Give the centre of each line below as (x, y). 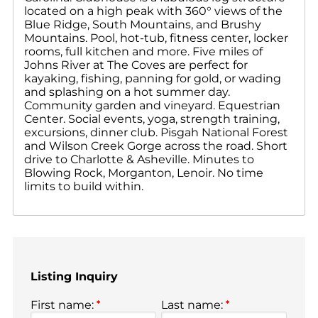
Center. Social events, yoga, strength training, (152, 119)
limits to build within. (84, 186)
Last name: (194, 305)
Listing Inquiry (74, 276)
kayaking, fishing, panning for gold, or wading (153, 78)
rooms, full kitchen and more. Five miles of (143, 51)
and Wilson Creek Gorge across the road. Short (156, 146)
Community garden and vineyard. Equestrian (152, 105)
